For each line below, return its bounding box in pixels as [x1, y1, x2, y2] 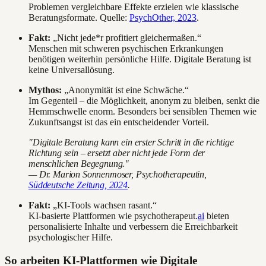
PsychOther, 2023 [129, 12, 197, 23]
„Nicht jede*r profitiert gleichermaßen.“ [50, 33, 201, 43]
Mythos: [28, 85, 62, 96]
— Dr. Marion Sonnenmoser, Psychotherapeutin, [28, 169, 207, 180]
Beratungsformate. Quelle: [28, 12, 129, 23]
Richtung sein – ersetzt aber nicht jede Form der [28, 148, 205, 159]
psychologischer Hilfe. [28, 232, 113, 243]
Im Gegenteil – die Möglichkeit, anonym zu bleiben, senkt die [28, 96, 259, 106]
